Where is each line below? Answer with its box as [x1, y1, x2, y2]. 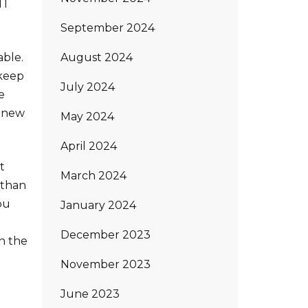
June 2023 [60, 287, 120, 300]
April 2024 [60, 139, 117, 153]
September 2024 [60, 21, 155, 34]
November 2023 [60, 257, 151, 271]
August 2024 [60, 50, 133, 64]
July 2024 [60, 80, 115, 93]
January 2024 [60, 198, 136, 212]
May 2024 [60, 109, 114, 123]
